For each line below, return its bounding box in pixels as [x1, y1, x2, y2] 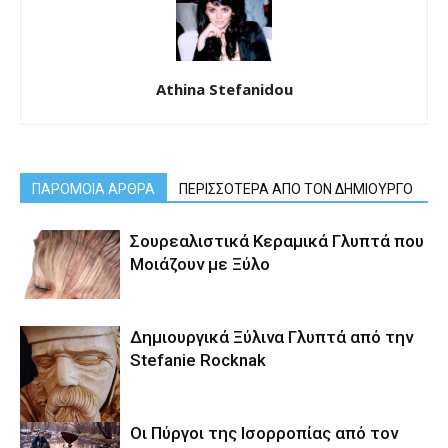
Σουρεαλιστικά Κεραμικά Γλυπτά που [130, 231, 424, 252]
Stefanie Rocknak [130, 350, 266, 371]
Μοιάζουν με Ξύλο [130, 254, 270, 275]
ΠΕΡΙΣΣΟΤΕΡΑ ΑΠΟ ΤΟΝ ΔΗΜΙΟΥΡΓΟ [179, 181, 413, 198]
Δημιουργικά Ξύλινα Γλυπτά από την [130, 327, 413, 348]
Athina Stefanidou [155, 79, 293, 100]
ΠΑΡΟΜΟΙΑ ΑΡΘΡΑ [32, 181, 155, 198]
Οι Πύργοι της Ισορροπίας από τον [130, 423, 398, 444]
